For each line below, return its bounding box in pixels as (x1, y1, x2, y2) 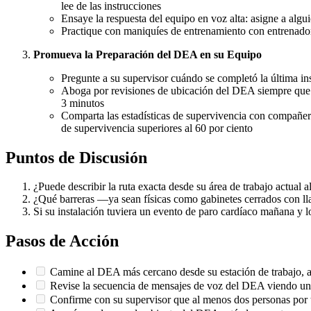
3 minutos (61, 96, 104, 109)
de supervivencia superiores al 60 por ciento (61, 121, 253, 134)
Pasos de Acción (6, 232, 119, 251)
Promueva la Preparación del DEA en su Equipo (33, 48, 262, 60)
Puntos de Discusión (6, 148, 147, 167)
